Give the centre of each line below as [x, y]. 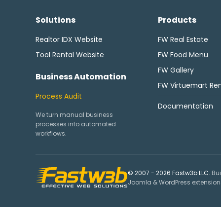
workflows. [51, 133]
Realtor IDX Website [69, 39]
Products [177, 20]
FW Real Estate [183, 39]
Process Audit [59, 96]
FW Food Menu [183, 55]
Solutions [55, 20]
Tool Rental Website [70, 55]
